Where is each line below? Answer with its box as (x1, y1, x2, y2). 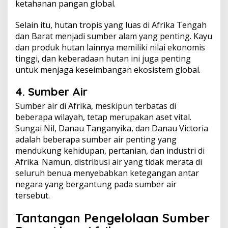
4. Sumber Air (15, 84, 88, 99)
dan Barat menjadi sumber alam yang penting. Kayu (15, 31, 212, 42)
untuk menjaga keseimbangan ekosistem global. (15, 64, 201, 75)
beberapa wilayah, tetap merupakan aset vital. (15, 111, 191, 123)
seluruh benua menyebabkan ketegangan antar (15, 167, 199, 179)
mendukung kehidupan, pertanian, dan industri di (15, 145, 205, 156)
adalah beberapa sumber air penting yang (15, 134, 177, 145)
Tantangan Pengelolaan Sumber (15, 210, 210, 225)
